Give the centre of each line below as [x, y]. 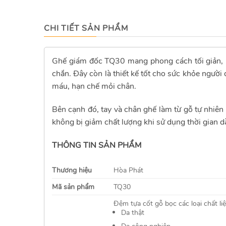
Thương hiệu [72, 170]
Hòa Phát [129, 170]
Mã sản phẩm [73, 187]
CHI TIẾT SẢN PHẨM [86, 28]
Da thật [133, 213]
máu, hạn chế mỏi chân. [95, 86]
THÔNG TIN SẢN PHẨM [97, 145]
